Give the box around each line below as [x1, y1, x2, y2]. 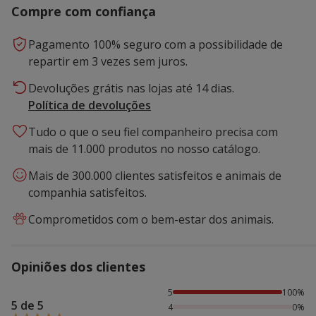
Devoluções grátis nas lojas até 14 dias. [28, 80, 234, 96]
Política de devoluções [28, 97, 151, 113]
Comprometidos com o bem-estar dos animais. [28, 211, 274, 227]
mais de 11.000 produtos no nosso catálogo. [28, 140, 260, 157]
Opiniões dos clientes [11, 257, 145, 275]
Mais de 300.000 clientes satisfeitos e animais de [28, 167, 281, 183]
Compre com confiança [11, 2, 156, 20]
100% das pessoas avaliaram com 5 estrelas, [11, 286, 243, 302]
